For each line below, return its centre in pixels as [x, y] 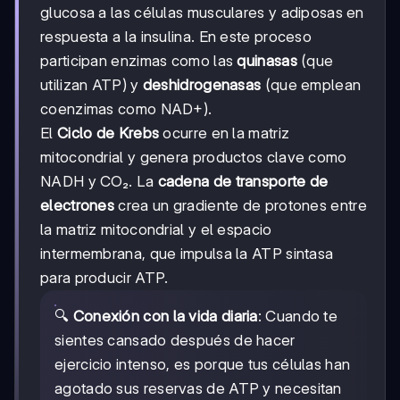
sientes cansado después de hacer [175, 341]
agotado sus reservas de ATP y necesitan [198, 389]
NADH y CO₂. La [99, 182]
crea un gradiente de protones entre [241, 206]
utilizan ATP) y [92, 85]
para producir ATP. [104, 278]
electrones [78, 206]
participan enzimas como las [139, 61]
